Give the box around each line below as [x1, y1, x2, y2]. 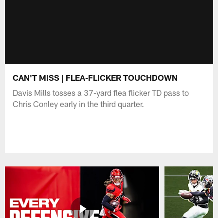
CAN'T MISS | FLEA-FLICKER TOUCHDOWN [13, 72, 178, 82]
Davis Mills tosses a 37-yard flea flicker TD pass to [13, 87, 189, 97]
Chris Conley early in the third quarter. [13, 98, 145, 109]
